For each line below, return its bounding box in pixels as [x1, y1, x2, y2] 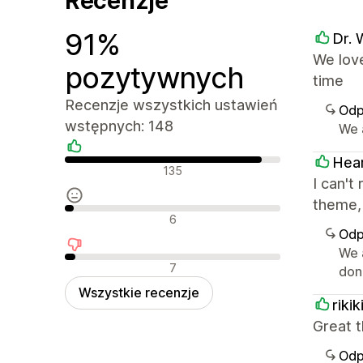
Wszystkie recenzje [79, 284, 199, 301]
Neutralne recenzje [64, 207, 175, 224]
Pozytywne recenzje [64, 159, 187, 176]
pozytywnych [65, 59, 245, 96]
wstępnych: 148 [65, 117, 173, 135]
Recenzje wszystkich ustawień [65, 96, 278, 113]
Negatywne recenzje [64, 256, 187, 273]
